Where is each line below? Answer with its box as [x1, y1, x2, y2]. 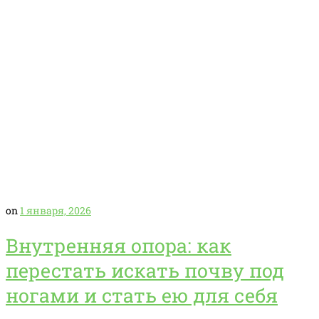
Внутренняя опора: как [6, 233, 231, 258]
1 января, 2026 [20, 203, 91, 217]
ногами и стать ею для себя [6, 283, 278, 308]
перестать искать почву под [6, 258, 284, 283]
